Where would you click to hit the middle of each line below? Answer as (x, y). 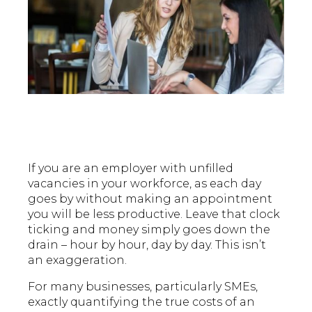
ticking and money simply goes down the (149, 229)
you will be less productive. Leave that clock (154, 214)
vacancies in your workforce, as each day (145, 183)
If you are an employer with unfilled (131, 168)
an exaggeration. (78, 260)
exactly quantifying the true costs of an (142, 302)
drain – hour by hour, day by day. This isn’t (147, 244)
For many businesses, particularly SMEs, (143, 286)
